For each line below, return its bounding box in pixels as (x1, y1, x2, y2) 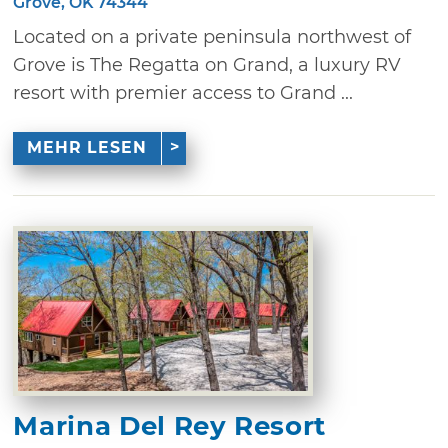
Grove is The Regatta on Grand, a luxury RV (13, 53, 402, 76)
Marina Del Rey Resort (13, 409, 327, 442)
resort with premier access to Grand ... (13, 81, 354, 104)
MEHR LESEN (26, 138, 147, 158)
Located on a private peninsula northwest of (13, 25, 412, 48)
